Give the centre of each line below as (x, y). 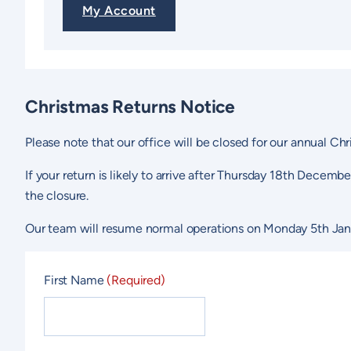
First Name (74, 280)
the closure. (57, 195)
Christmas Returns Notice (130, 106)
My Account (119, 11)
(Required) (136, 280)
